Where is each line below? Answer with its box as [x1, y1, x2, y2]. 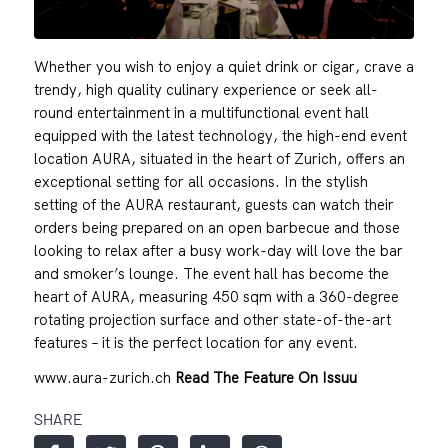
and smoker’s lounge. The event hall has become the [33, 263, 389, 283]
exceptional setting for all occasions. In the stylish [33, 171, 368, 191]
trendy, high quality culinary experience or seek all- [33, 79, 378, 99]
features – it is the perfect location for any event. [33, 332, 358, 352]
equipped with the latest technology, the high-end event [33, 125, 407, 145]
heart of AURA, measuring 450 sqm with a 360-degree [33, 286, 399, 306]
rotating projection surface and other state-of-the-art [33, 309, 391, 329]
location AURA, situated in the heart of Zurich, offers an [33, 148, 405, 168]
